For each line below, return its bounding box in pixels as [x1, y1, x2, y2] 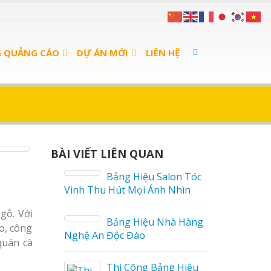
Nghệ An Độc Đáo [51, 229, 132, 242]
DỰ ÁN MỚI [77, 47, 128, 59]
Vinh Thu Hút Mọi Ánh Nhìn [51, 183, 177, 197]
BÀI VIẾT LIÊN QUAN [50, 146, 163, 161]
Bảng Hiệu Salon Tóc [93, 170, 188, 183]
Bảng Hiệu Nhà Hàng [93, 215, 190, 229]
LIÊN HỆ [146, 47, 180, 59]
